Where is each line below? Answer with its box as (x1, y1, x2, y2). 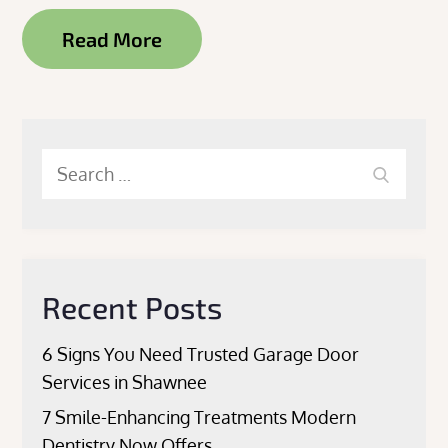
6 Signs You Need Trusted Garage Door (42, 343, 360, 365)
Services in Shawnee (42, 371, 208, 393)
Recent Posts (42, 289, 223, 325)
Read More (62, 27, 163, 51)
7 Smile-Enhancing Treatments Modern (42, 406, 357, 428)
